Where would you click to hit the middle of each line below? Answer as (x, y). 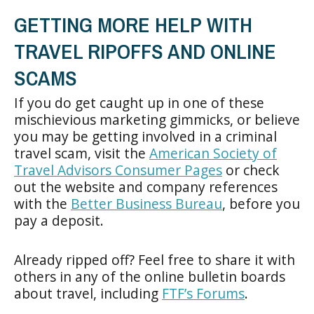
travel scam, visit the (82, 153)
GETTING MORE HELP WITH (133, 24)
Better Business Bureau (146, 203)
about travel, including (88, 293)
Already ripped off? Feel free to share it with (155, 259)
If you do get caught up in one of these (139, 102)
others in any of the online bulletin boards (150, 276)
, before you (261, 203)
